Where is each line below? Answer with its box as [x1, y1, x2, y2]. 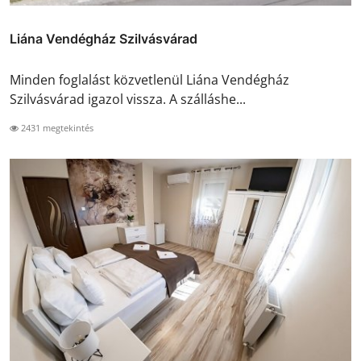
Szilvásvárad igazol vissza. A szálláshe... [10, 90, 246, 109]
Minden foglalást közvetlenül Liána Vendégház [10, 71, 289, 89]
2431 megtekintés [19, 122, 93, 135]
